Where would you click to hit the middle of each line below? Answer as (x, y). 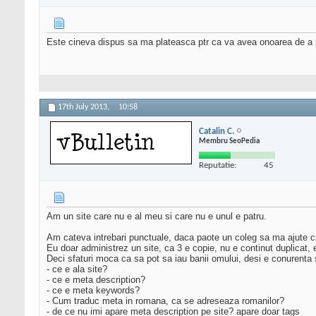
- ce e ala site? (77, 269)
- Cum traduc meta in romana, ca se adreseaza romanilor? (165, 301)
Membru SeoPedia (229, 141)
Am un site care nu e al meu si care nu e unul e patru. (157, 217)
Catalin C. (217, 131)
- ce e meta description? (96, 280)
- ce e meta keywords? (93, 291)
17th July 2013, (85, 108)
